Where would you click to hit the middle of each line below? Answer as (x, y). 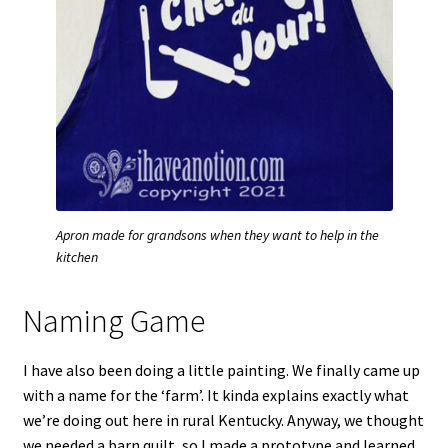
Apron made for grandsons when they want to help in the (217, 234)
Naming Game (113, 321)
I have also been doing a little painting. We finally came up (221, 369)
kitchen (76, 256)
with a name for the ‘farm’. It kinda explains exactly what (215, 394)
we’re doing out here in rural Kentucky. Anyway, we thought (223, 419)
